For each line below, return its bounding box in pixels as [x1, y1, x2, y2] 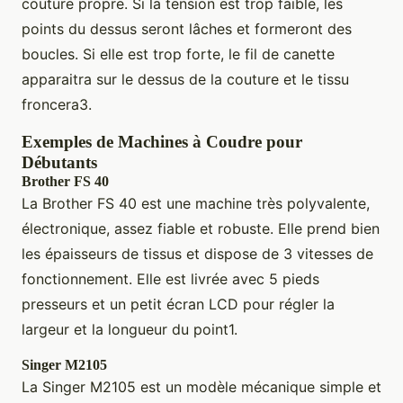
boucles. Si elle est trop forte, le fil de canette [22, 45, 335, 64]
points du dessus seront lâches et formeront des [22, 20, 352, 39]
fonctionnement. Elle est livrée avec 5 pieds [22, 270, 319, 289]
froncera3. [22, 95, 92, 114]
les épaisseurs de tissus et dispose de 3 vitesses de [22, 245, 373, 264]
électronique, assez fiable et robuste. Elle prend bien [22, 219, 380, 238]
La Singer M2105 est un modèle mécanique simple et [22, 378, 381, 397]
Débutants [22, 153, 97, 173]
